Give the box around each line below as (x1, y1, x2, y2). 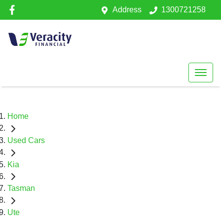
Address (112, 5, 142, 14)
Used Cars (7, 136, 45, 145)
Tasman (7, 184, 35, 193)
